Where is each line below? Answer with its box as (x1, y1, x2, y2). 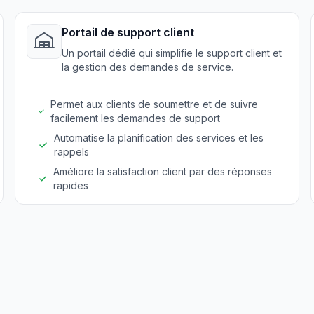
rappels (53, 146, 89, 158)
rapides (53, 179, 89, 191)
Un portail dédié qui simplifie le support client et (62, 47, 282, 59)
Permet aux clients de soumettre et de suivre (50, 98, 258, 110)
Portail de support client (62, 25, 195, 39)
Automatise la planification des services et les (53, 132, 264, 144)
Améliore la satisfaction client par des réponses (53, 165, 273, 177)
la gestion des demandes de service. (62, 61, 234, 73)
